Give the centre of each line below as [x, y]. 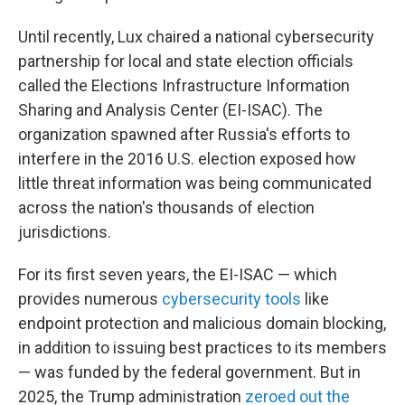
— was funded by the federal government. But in [189, 372]
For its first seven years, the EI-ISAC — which [178, 274]
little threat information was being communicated [195, 183]
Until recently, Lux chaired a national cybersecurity [196, 36]
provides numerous [90, 298]
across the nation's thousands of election [166, 207]
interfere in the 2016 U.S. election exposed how [187, 158]
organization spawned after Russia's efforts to [184, 134]
